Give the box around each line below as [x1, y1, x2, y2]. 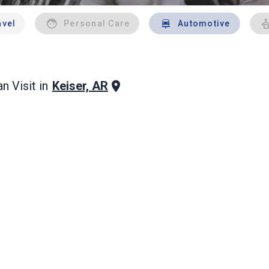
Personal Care [64, 19, 130, 28]
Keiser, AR [52, 79, 108, 93]
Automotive [178, 19, 231, 28]
